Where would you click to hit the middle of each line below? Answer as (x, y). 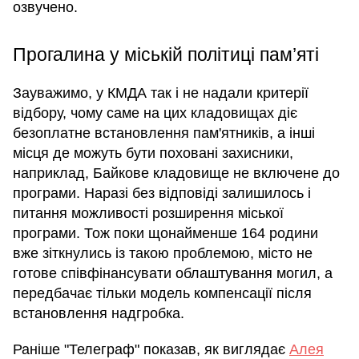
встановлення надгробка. (99, 314)
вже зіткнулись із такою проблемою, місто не (163, 254)
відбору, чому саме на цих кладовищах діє (155, 113)
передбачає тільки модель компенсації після (162, 294)
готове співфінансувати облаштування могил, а (173, 274)
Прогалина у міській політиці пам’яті (166, 55)
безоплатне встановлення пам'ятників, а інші (164, 133)
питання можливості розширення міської (148, 214)
